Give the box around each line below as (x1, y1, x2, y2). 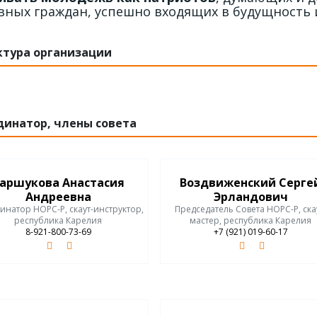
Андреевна (25, 189, 91, 205)
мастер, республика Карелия (190, 214, 312, 227)
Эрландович (213, 189, 288, 205)
